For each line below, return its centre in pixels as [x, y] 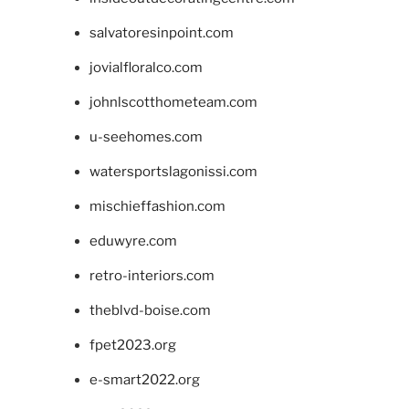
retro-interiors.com [152, 276]
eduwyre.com [133, 241]
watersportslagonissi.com [173, 172]
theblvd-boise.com [150, 310]
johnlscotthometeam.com [173, 102]
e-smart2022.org [144, 380]
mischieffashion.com [157, 206]
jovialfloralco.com [146, 68]
